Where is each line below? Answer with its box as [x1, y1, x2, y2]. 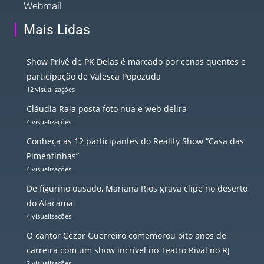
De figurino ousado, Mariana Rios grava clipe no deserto [27, 182, 247, 194]
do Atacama [27, 197, 73, 209]
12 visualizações [27, 84, 75, 94]
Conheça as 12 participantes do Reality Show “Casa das [27, 135, 244, 147]
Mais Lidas [24, 21, 90, 38]
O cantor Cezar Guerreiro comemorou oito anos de [27, 229, 226, 241]
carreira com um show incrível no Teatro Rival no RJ [27, 244, 230, 256]
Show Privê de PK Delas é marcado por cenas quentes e [27, 55, 246, 67]
